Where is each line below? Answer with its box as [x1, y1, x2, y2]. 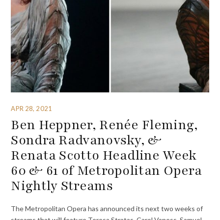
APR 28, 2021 [11, 104, 52, 112]
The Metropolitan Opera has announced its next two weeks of [11, 204, 203, 213]
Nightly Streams [11, 176, 113, 194]
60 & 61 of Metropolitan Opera [11, 161, 202, 179]
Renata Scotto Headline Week [11, 146, 197, 164]
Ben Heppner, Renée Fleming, [11, 115, 198, 134]
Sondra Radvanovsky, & [11, 131, 162, 149]
